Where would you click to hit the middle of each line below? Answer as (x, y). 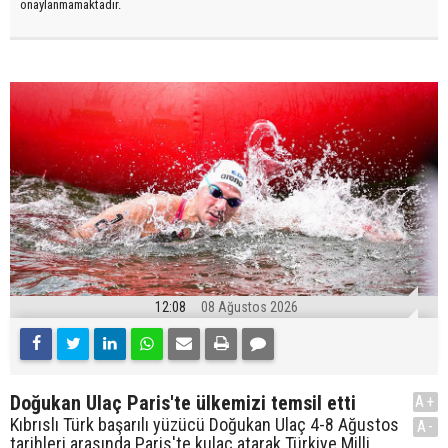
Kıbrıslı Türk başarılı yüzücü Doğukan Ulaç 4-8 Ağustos (204, 424)
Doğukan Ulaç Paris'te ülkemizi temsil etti (183, 402)
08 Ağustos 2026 (249, 306)
